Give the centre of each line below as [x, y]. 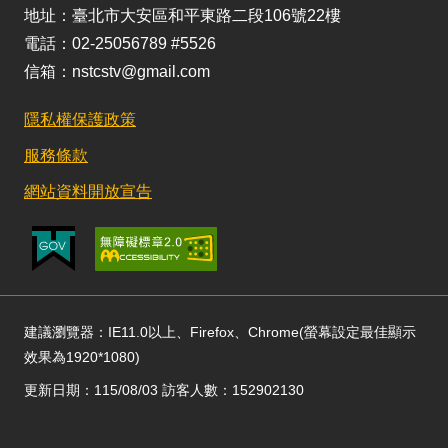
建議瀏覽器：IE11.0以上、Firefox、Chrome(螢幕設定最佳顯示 [220, 332]
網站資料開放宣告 [88, 191]
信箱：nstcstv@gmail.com [117, 71]
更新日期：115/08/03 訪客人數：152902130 [164, 390]
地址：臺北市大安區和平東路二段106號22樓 [182, 15]
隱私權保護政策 [80, 119]
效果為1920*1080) [82, 357]
